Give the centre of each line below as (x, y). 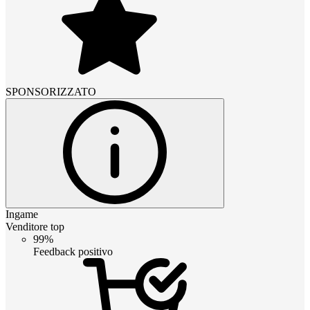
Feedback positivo (73, 251)
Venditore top (35, 226)
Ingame (22, 214)
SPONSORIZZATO (51, 91)
